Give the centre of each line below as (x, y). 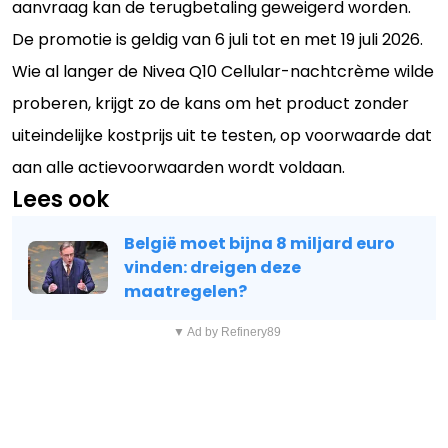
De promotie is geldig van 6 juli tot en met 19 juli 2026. (217, 39)
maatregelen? (185, 291)
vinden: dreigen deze (212, 267)
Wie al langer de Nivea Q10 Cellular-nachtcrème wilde (223, 71)
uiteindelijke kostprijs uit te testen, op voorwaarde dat (222, 135)
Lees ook (60, 199)
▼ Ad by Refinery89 (226, 331)
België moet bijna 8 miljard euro (259, 243)
